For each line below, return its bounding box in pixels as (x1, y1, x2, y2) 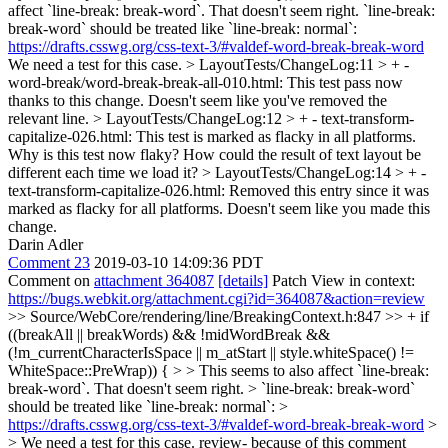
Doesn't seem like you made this (223, 200, 430, 217)
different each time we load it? (8, 164, 202, 181)
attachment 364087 (94, 272, 214, 289)
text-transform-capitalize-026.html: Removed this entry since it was (8, 182, 429, 199)
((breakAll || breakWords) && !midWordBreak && (8, 326, 330, 343)
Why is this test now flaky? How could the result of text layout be (8, 146, 421, 163)
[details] (218, 272, 268, 289)
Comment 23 (8, 254, 90, 271)
